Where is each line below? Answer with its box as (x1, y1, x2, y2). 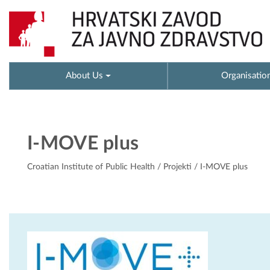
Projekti (163, 163, 192, 172)
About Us (65, 71, 103, 80)
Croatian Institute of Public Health (27, 163, 155, 172)
